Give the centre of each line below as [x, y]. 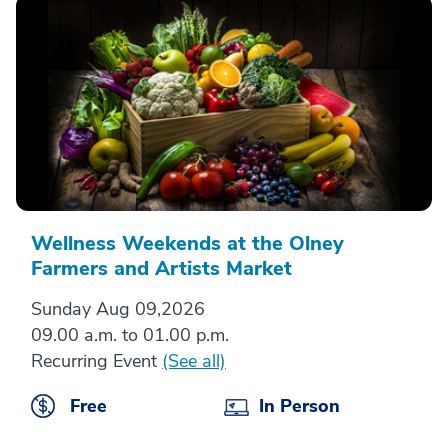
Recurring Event [96, 361]
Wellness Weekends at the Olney [187, 244]
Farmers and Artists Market [161, 269]
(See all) [194, 361]
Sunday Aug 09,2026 [118, 309]
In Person [300, 406]
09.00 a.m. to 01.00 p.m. [130, 335]
